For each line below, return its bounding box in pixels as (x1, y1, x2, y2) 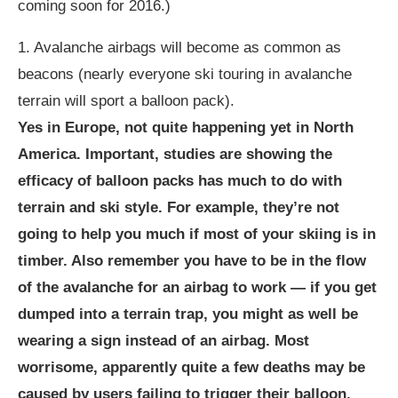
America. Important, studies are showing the (18, 146, 332, 163)
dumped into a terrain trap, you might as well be (18, 306, 358, 322)
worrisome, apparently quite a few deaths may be (18, 359, 365, 376)
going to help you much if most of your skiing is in (18, 226, 376, 243)
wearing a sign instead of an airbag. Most (18, 332, 309, 349)
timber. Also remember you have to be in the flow (18, 252, 366, 269)
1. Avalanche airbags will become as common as (18, 39, 341, 56)
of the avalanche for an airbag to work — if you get (18, 279, 377, 296)
